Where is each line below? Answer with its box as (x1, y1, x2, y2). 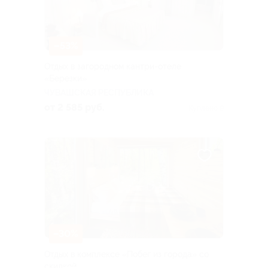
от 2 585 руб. (44, 101, 105, 113)
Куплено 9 (188, 103, 224, 112)
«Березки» (44, 73, 87, 83)
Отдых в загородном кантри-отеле (44, 61, 181, 71)
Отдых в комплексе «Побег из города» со (44, 249, 209, 259)
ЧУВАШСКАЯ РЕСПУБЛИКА (44, 87, 154, 98)
